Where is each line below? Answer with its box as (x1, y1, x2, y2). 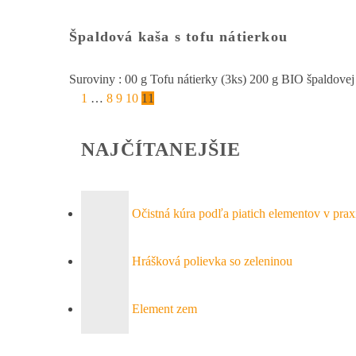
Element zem (132, 301, 197, 315)
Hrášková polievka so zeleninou (132, 253, 292, 268)
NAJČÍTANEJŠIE (81, 139, 242, 161)
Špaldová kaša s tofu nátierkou (69, 29, 288, 45)
